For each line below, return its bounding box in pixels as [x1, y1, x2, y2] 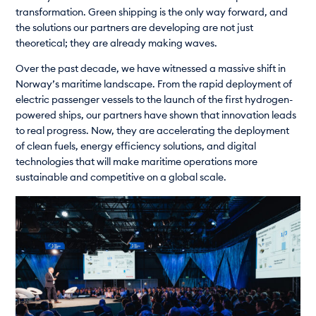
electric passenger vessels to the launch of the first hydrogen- [16, 95, 293, 106]
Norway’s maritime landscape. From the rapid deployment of [16, 80, 293, 90]
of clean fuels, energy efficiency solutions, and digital [16, 142, 257, 152]
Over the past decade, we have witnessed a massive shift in [16, 64, 286, 75]
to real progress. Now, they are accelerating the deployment [16, 126, 290, 137]
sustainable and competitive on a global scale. [16, 173, 227, 183]
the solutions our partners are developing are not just [16, 23, 254, 33]
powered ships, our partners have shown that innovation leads [16, 111, 297, 121]
